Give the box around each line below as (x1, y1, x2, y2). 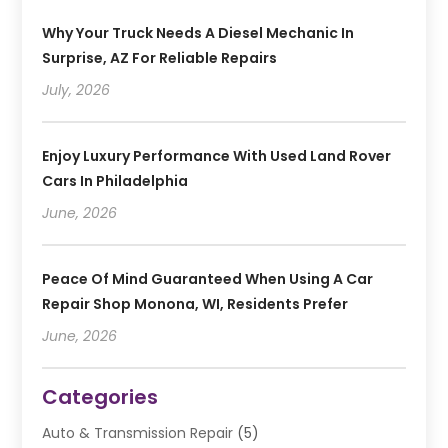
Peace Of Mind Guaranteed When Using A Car (42, 269, 374, 290)
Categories (42, 383, 159, 412)
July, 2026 (42, 80, 111, 101)
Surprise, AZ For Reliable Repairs (42, 48, 278, 69)
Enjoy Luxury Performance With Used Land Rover (42, 146, 392, 167)
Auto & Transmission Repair (42, 423, 234, 444)
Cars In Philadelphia (42, 171, 189, 192)
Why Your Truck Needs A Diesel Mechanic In (42, 23, 355, 44)
